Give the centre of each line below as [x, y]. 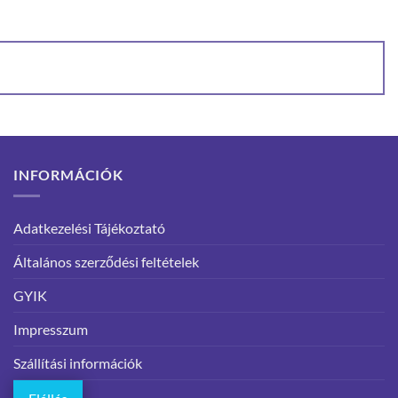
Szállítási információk [78, 363]
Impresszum [51, 330]
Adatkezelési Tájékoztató [89, 228]
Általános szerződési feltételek [106, 262]
